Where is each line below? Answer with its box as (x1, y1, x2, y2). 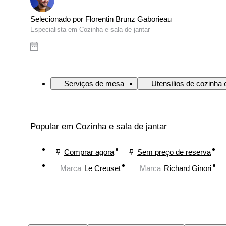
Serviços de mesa (64, 79, 124, 88)
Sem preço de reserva (137, 147, 211, 156)
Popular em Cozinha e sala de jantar (30, 122, 167, 132)
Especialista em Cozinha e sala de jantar (30, 26, 150, 34)
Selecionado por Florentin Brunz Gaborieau (30, 15, 172, 24)
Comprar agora (64, 147, 114, 156)
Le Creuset (84, 163, 121, 173)
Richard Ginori (164, 163, 211, 173)
